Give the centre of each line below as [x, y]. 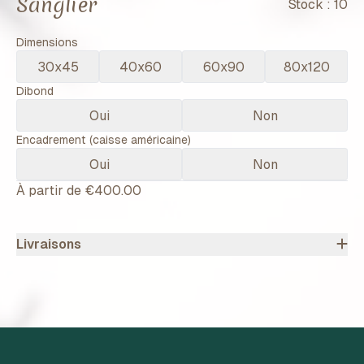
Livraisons [49, 244]
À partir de [50, 190]
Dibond [35, 91]
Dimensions [47, 42]
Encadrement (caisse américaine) [104, 139]
